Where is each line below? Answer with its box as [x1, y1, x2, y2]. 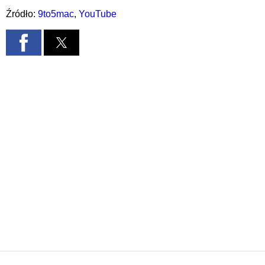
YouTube [79, 9, 117, 20]
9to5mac [38, 9, 74, 20]
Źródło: [6, 9, 38, 20]
